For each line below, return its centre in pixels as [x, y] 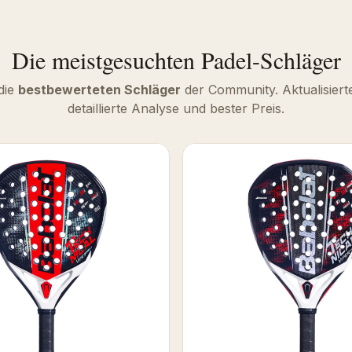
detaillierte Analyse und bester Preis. [176, 108]
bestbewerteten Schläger [99, 89]
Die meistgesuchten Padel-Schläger [176, 59]
